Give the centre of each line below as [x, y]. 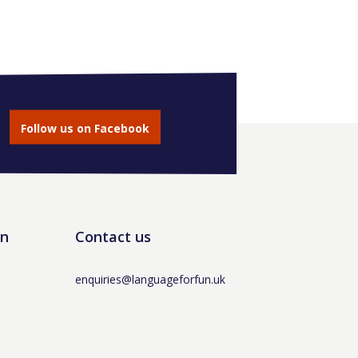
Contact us [113, 237]
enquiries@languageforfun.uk [151, 279]
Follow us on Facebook [85, 128]
